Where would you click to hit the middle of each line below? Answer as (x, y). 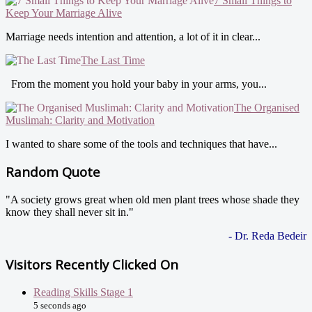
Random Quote (53, 172)
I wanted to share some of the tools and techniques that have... (141, 143)
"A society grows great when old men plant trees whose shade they (153, 200)
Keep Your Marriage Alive (64, 13)
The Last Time (113, 60)
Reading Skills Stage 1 (83, 292)
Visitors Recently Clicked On (92, 264)
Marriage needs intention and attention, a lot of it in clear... (133, 36)
